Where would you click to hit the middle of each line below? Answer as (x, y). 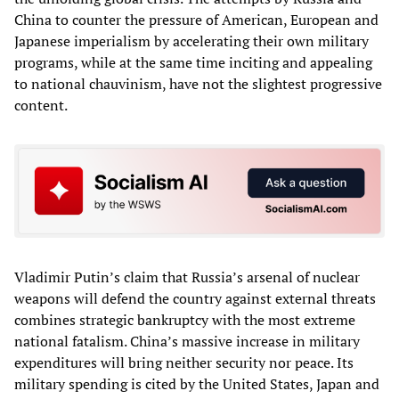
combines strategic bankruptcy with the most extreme (185, 320)
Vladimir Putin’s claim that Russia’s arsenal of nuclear (187, 277)
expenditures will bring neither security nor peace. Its (184, 363)
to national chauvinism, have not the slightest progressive (198, 83)
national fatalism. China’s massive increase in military (187, 342)
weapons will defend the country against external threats (195, 299)
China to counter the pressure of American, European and (196, 19)
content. (41, 105)
